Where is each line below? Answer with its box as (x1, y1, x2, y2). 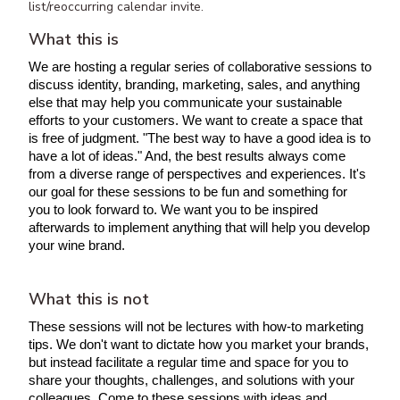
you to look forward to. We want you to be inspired (29, 203, 318, 217)
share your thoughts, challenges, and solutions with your (29, 373, 354, 387)
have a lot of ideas (29, 149, 134, 163)
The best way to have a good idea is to (147, 131, 371, 146)
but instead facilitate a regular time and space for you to (29, 355, 348, 370)
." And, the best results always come (134, 149, 346, 163)
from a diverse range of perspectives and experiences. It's (29, 167, 366, 181)
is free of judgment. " (29, 131, 147, 146)
